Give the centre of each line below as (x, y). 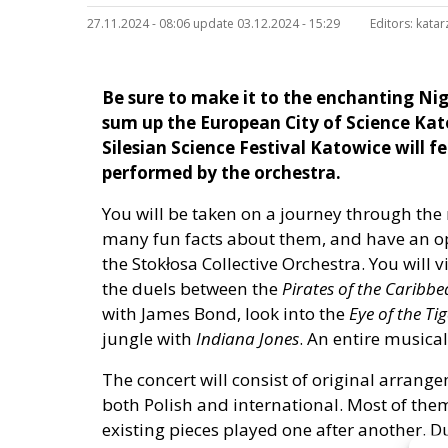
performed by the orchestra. (221, 173)
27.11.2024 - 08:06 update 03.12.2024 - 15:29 (213, 24)
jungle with (149, 339)
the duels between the (192, 289)
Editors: (391, 24)
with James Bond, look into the (225, 314)
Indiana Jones (247, 339)
